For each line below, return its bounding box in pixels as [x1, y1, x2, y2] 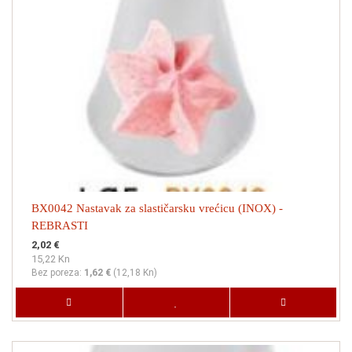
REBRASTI [31, 219, 88, 232]
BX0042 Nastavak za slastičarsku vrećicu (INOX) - [31, 202, 283, 214]
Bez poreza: [31, 267, 84, 278]
